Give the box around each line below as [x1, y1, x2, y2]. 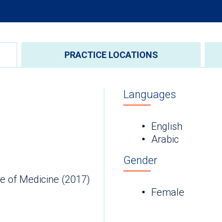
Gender [123, 154, 158, 167]
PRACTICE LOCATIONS [64, 49, 158, 60]
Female [151, 186, 184, 199]
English [151, 120, 182, 133]
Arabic [151, 133, 179, 146]
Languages [123, 88, 176, 101]
